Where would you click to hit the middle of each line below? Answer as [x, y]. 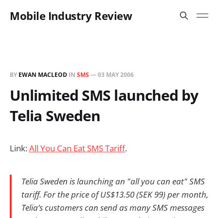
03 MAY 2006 [116, 75]
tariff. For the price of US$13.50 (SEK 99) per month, [115, 194]
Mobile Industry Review [71, 16]
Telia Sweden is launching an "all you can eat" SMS [113, 181]
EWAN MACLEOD [43, 75]
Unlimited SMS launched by [104, 95]
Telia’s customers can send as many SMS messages [113, 207]
